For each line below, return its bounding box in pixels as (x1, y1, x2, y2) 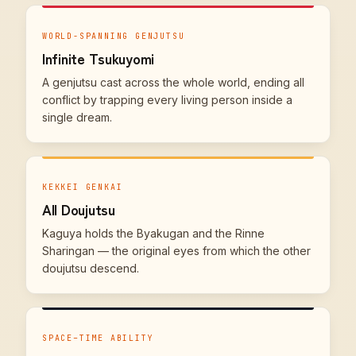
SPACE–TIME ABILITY (42, 333, 154, 343)
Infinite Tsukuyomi (42, 48, 155, 68)
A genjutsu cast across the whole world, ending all (42, 75, 304, 89)
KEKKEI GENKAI (42, 182, 123, 192)
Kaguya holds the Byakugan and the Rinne (42, 226, 265, 240)
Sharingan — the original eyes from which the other (42, 244, 311, 257)
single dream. (42, 110, 112, 124)
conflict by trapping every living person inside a (42, 93, 292, 106)
